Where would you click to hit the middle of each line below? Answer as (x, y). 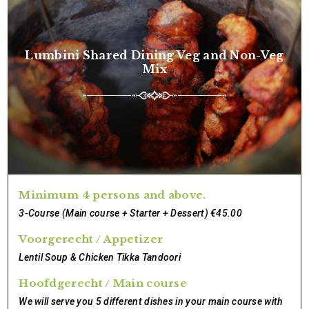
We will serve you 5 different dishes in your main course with (151, 301)
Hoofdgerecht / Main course (103, 283)
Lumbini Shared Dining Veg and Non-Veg (154, 55)
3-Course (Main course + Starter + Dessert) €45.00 (130, 213)
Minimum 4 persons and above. (112, 195)
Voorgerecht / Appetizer (91, 239)
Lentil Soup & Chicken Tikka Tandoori (100, 257)
